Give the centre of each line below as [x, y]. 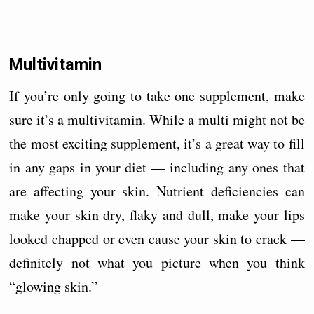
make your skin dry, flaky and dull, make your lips [157, 215]
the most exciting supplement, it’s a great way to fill [157, 144]
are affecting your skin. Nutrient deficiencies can [157, 191]
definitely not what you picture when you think [157, 263]
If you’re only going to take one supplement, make [157, 96]
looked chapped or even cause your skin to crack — [157, 239]
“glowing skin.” [54, 287]
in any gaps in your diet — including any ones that [157, 168]
